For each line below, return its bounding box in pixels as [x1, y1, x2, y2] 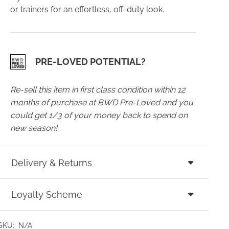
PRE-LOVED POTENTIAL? [35, 56, 146, 67]
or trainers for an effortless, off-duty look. [10, 4, 164, 14]
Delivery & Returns [11, 157, 93, 168]
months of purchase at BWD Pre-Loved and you [10, 97, 193, 107]
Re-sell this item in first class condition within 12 [10, 84, 185, 95]
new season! [10, 123, 57, 133]
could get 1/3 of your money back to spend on [10, 110, 188, 120]
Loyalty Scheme [11, 189, 83, 200]
